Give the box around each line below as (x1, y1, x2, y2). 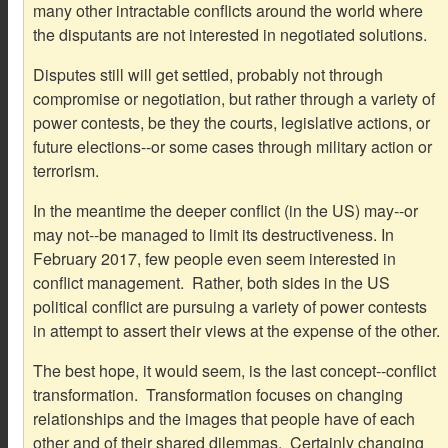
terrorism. (32, 158, 99, 182)
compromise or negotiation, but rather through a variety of (32, 86, 435, 110)
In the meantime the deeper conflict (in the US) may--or (32, 198, 418, 222)
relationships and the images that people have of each (32, 406, 415, 430)
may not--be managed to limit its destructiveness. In (32, 222, 394, 246)
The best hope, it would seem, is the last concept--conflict (32, 358, 436, 382)
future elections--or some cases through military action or (32, 134, 432, 158)
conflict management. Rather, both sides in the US (32, 270, 390, 294)
